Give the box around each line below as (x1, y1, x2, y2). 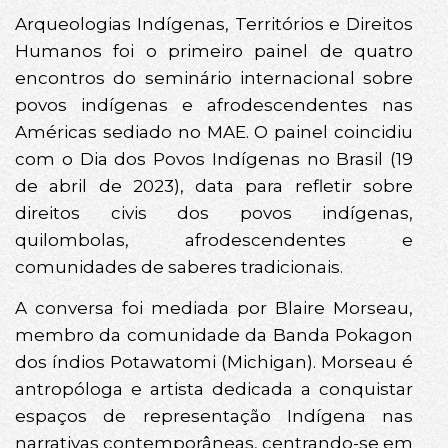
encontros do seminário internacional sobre (15, 68, 413, 89)
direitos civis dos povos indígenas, (15, 203, 413, 224)
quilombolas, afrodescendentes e (15, 230, 413, 251)
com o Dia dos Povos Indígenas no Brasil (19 (15, 149, 413, 170)
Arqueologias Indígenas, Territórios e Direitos (15, 14, 413, 35)
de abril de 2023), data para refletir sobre (15, 176, 413, 197)
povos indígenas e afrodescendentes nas (15, 95, 413, 116)
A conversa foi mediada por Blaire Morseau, (15, 298, 413, 319)
